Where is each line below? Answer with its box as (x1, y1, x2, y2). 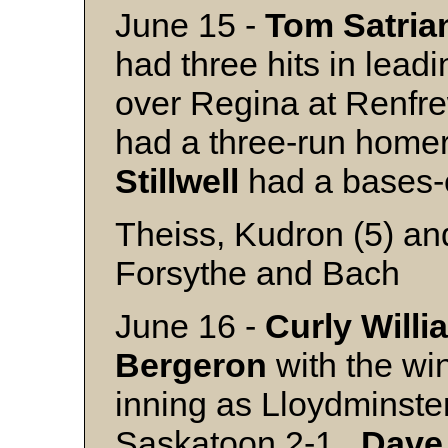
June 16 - (115, 307, 265, 345)
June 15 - (115, 6, 265, 44)
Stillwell (115, 162, 239, 200)
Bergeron (115, 346, 267, 384)
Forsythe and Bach (115, 254, 400, 292)
